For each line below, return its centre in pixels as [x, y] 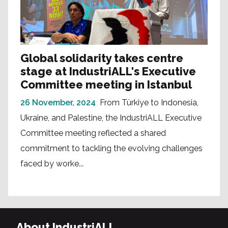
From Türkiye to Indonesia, [149, 102]
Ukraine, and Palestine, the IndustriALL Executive [111, 118]
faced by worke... [52, 163]
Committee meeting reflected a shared [93, 133]
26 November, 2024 [58, 102]
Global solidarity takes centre [102, 58]
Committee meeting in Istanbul [106, 84]
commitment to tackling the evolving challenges [111, 148]
